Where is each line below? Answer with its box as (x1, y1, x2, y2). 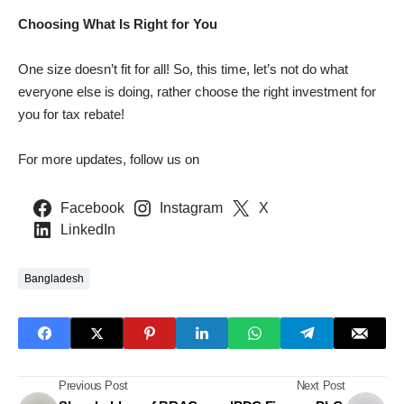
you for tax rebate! (18, 106, 124, 123)
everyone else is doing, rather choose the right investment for (18, 84, 376, 100)
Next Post (296, 379, 345, 393)
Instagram (160, 200, 224, 216)
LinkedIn (60, 222, 115, 238)
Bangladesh (24, 272, 84, 286)
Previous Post (59, 379, 128, 393)
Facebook (60, 200, 124, 216)
